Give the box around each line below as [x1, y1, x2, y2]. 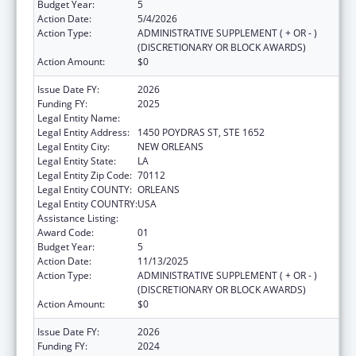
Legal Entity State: [37, 153, 116, 168]
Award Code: [37, 225, 94, 239]
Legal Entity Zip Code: [37, 168, 132, 182]
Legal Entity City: [37, 139, 110, 153]
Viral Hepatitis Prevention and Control [137, 211, 304, 225]
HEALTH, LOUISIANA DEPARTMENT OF [137, 110, 308, 125]
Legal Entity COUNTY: [37, 182, 132, 196]
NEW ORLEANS [137, 139, 203, 153]
